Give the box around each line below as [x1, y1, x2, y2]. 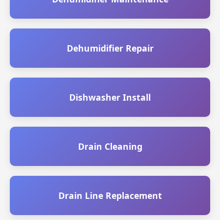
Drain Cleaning [78, 140, 142, 152]
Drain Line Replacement [58, 190, 162, 201]
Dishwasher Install [69, 91, 151, 103]
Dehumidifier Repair [66, 42, 154, 54]
